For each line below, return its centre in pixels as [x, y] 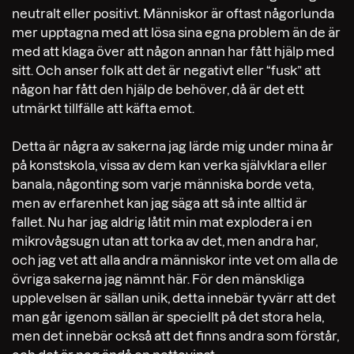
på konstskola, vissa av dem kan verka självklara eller [169, 165]
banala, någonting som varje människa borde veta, [163, 184]
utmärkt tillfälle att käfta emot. [103, 108]
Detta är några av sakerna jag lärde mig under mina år [173, 146]
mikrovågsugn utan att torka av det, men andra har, [165, 241]
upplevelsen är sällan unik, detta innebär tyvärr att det [174, 298]
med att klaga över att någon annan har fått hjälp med [173, 51]
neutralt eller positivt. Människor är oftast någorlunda [173, 13]
